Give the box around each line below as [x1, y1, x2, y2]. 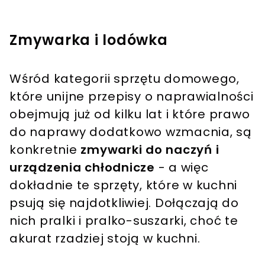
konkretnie [9, 141, 81, 158]
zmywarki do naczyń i [80, 141, 219, 158]
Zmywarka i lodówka [9, 30, 168, 50]
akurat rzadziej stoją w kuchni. [9, 230, 201, 247]
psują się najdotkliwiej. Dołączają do [9, 194, 239, 211]
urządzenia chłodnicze [9, 159, 155, 176]
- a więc [154, 159, 209, 176]
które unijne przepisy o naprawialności [9, 88, 254, 105]
